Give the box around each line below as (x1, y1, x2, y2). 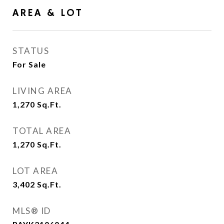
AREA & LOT (12, 6, 83, 19)
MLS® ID (12, 205, 51, 216)
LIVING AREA (12, 85, 72, 96)
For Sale (12, 59, 46, 69)
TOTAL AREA (12, 125, 71, 136)
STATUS (12, 45, 49, 56)
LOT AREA (12, 165, 58, 176)
